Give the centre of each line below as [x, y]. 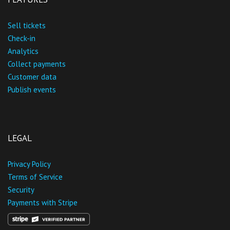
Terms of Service [35, 177]
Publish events [32, 90]
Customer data [32, 77]
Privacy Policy [29, 164]
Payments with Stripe [43, 203]
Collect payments [37, 64]
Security [21, 190]
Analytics [23, 51]
